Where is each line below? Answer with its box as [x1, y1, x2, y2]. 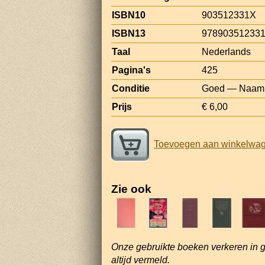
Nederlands [202, 46, 251, 57]
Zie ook [111, 182, 151, 195]
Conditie [112, 83, 150, 93]
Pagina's [112, 64, 151, 75]
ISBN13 [112, 28, 146, 38]
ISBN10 [112, 9, 146, 20]
